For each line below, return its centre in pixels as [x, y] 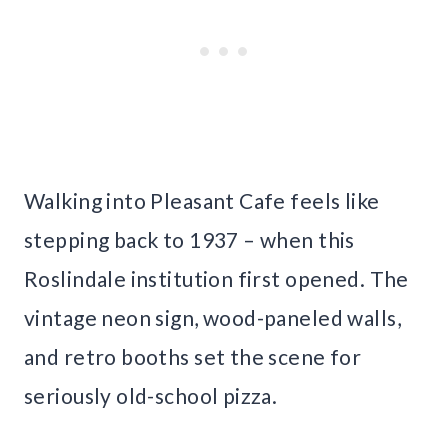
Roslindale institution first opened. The [216, 279]
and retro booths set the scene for [193, 357]
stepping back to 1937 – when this [189, 240]
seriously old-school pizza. [151, 396]
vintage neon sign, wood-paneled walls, [212, 318]
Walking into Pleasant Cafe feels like [202, 201]
